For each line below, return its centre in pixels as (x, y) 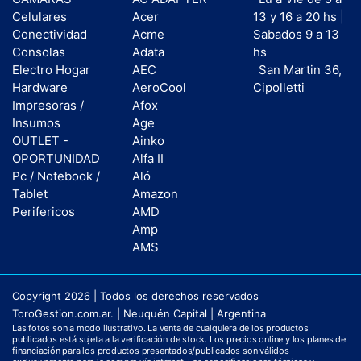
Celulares (39, 16)
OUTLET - (40, 140)
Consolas (39, 52)
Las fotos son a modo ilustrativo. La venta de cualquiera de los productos (160, 328)
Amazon (156, 193)
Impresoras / (48, 105)
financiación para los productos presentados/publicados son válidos (151, 351)
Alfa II (148, 158)
